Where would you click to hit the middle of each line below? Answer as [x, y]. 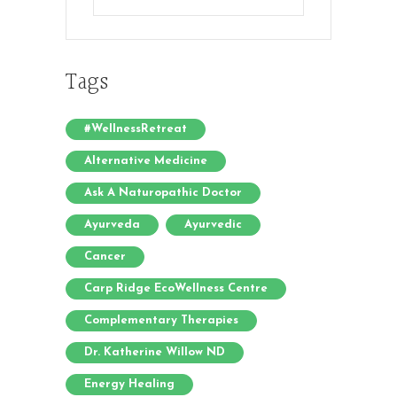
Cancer [105, 257]
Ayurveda [112, 225]
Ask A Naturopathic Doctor [163, 193]
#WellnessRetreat [136, 129]
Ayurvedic [213, 225]
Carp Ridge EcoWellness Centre [176, 288]
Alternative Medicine [146, 161]
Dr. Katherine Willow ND [155, 352]
